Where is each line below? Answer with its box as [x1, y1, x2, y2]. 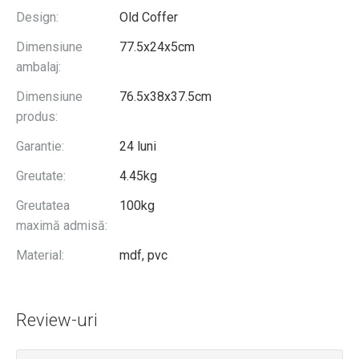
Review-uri [16, 310, 98, 330]
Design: [16, 10, 58, 25]
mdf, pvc [119, 248, 167, 263]
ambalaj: [16, 59, 61, 75]
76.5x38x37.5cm [119, 89, 212, 104]
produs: [16, 109, 58, 124]
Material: [16, 248, 64, 263]
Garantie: [16, 139, 64, 154]
